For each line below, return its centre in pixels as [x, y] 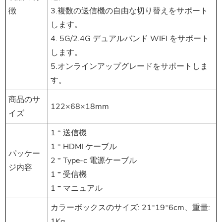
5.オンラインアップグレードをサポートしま [129, 67]
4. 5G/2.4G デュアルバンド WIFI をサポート [130, 39]
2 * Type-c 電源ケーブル [94, 161]
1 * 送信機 [69, 133]
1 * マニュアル [77, 189]
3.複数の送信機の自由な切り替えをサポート [129, 11]
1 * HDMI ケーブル [84, 147]
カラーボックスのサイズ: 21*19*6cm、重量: [130, 208]
